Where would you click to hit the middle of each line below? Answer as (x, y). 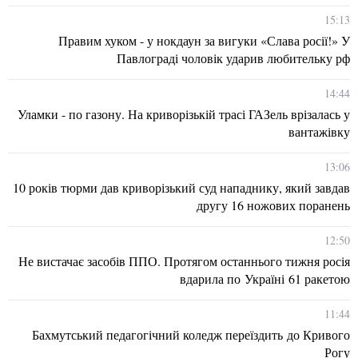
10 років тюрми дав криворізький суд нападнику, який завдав (181, 187)
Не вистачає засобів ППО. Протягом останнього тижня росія (184, 261)
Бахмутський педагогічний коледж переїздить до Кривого (191, 334)
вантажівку (319, 131)
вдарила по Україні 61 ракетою (265, 278)
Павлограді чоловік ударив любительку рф (233, 58)
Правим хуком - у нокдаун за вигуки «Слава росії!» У (204, 40)
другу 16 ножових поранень (273, 205)
